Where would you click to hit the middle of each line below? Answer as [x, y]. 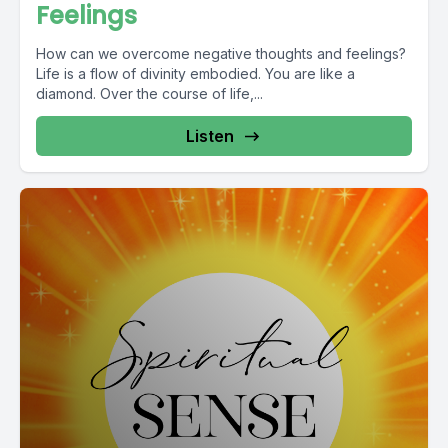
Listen [210, 136]
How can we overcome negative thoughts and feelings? [221, 53]
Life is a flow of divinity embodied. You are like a [195, 73]
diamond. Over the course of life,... [149, 93]
